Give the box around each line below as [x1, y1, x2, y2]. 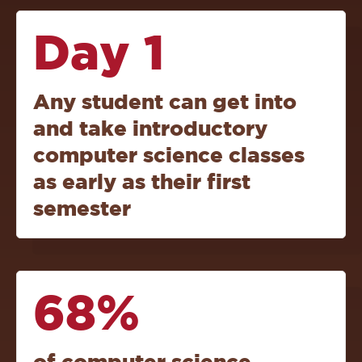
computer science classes [33, 143, 305, 167]
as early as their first [33, 170, 250, 194]
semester [33, 196, 131, 221]
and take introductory [33, 116, 267, 141]
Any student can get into [33, 90, 297, 114]
